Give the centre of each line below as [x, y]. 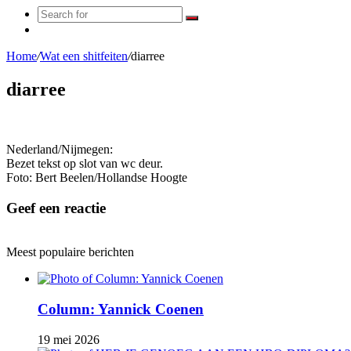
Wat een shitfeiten [84, 56]
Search [207, 23]
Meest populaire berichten [70, 252]
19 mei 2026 [69, 339]
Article [54, 43]
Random [58, 29]
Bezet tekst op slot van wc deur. [85, 163]
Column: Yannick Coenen [121, 309]
